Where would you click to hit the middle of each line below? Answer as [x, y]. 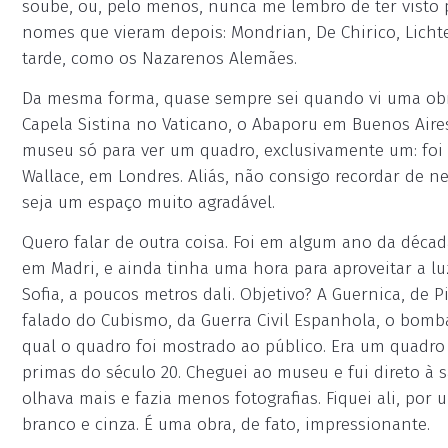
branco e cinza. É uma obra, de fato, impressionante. [226, 424]
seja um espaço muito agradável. [148, 202]
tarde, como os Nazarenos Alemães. [159, 58]
